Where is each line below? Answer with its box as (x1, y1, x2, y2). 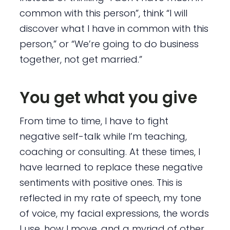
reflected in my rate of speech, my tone (19, 191, 201, 204)
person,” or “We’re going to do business (19, 37, 199, 51)
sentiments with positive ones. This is (19, 176, 182, 189)
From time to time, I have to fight (19, 114, 168, 127)
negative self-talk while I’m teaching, (19, 129, 187, 143)
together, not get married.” (19, 53, 142, 66)
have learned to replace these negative (19, 160, 203, 174)
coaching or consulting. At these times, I (19, 145, 200, 158)
